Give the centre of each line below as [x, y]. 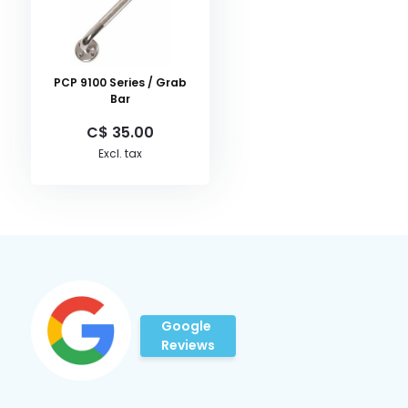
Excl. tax [120, 153]
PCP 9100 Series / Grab [120, 82]
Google [186, 326]
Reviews [188, 345]
